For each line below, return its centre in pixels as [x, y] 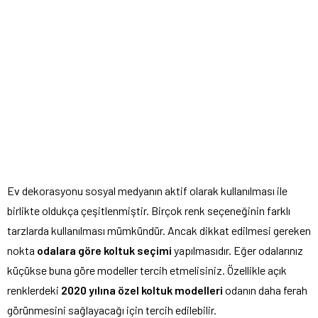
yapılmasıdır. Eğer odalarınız [237, 250]
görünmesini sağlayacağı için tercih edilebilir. [112, 309]
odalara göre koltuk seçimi [104, 250]
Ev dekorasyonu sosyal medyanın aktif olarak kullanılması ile [147, 190]
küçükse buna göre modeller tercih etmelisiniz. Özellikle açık [147, 270]
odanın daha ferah [265, 290]
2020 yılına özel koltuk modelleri [142, 290]
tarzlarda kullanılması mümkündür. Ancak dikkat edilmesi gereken [159, 230]
